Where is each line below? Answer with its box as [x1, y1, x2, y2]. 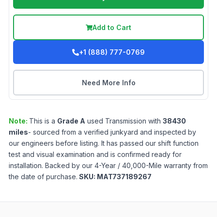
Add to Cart [93, 23, 131, 32]
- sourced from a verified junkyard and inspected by [28, 128, 196, 137]
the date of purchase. [9, 172, 77, 181]
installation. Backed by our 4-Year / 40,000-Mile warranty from [9, 161, 208, 170]
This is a [29, 117, 57, 125]
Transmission [105, 117, 146, 125]
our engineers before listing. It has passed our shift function [9, 139, 199, 148]
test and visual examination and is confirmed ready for [9, 150, 182, 159]
